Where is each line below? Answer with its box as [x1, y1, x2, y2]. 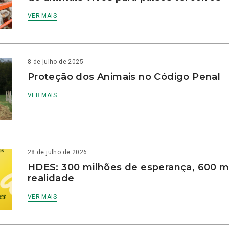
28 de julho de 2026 [27, 149, 87, 156]
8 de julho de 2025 [27, 58, 83, 66]
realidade [27, 173, 77, 185]
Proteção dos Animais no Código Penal [27, 71, 221, 83]
